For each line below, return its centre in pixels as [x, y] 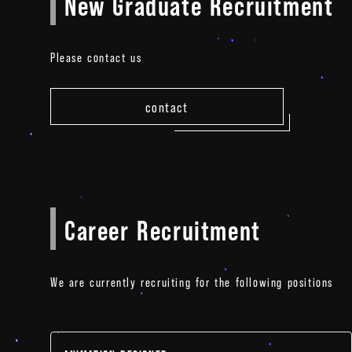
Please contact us [96, 57]
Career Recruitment [163, 229]
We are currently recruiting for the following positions [192, 281]
